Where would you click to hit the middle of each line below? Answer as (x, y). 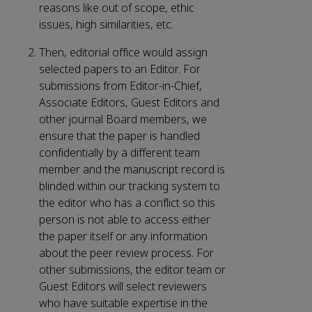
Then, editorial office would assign (123, 53)
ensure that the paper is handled (119, 136)
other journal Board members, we (123, 120)
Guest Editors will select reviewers (123, 287)
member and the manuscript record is (132, 170)
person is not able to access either (125, 220)
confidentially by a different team (119, 153)
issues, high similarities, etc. (106, 25)
